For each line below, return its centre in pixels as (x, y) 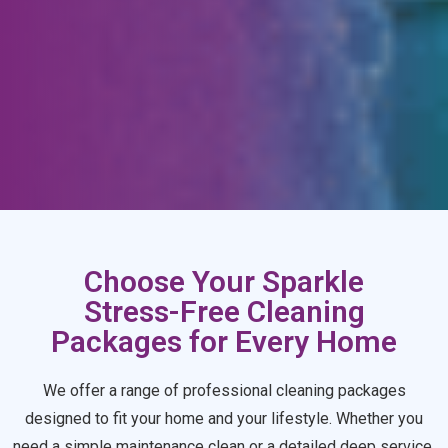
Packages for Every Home (224, 341)
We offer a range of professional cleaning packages (224, 390)
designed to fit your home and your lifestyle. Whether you (224, 418)
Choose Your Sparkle (224, 281)
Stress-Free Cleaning (224, 311)
